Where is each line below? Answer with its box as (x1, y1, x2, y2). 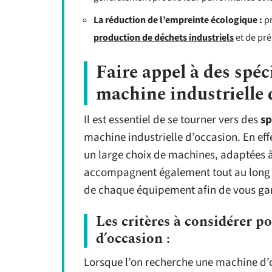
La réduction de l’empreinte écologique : (93, 13, 262, 27)
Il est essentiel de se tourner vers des (84, 112, 260, 128)
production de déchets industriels (93, 31, 234, 44)
